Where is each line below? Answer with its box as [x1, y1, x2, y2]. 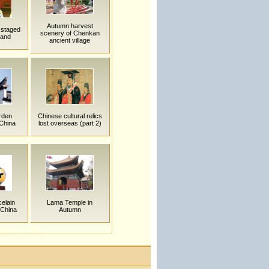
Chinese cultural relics [37, 112, 102, 119]
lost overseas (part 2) [38, 119, 101, 127]
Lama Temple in [47, 199, 92, 206]
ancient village [49, 37, 90, 44]
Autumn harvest [46, 22, 93, 29]
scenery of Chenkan [40, 29, 100, 37]
